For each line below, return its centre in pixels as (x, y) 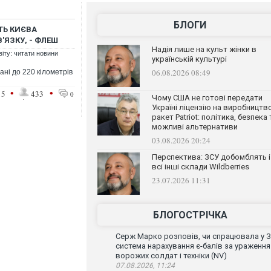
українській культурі (189, 59)
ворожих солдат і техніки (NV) (171, 256)
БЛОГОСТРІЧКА (190, 215)
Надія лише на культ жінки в (204, 49)
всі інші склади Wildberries (200, 167)
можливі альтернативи (194, 127)
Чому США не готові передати (207, 98)
